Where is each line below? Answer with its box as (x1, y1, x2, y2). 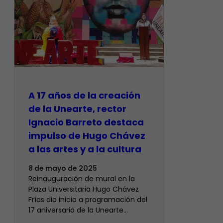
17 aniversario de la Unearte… (28, 205, 128, 215)
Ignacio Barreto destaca (28, 115, 144, 128)
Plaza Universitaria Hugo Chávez (28, 184, 139, 194)
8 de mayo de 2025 (28, 163, 97, 173)
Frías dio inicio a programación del (28, 194, 147, 205)
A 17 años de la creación (28, 89, 140, 102)
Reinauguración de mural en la (28, 173, 135, 184)
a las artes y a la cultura (28, 142, 141, 155)
